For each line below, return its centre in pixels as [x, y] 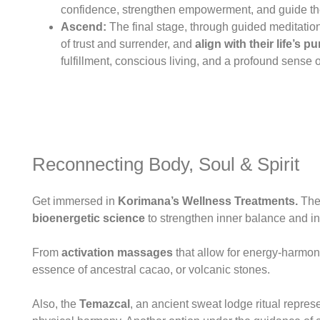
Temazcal [103, 304]
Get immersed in [74, 201]
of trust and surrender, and [128, 44]
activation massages [117, 253]
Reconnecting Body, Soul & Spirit [166, 165]
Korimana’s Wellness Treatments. [206, 201]
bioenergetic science [89, 219]
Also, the [54, 304]
